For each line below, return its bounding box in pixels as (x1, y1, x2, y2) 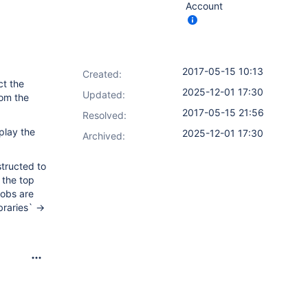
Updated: (82, 89, 125, 100)
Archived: (82, 130, 125, 142)
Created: (82, 68, 122, 80)
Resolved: (82, 109, 126, 121)
